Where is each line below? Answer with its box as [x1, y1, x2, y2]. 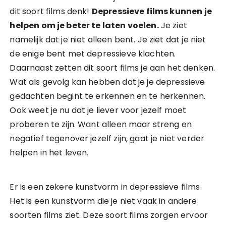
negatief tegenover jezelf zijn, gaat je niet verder [10, 133, 205, 144]
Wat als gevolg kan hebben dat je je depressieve [10, 76, 205, 88]
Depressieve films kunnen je [91, 6, 212, 17]
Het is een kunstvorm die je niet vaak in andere [10, 195, 197, 207]
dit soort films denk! [10, 6, 92, 17]
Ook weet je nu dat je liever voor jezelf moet [10, 104, 187, 116]
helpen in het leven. [10, 147, 89, 158]
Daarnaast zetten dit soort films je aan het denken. [10, 62, 215, 74]
